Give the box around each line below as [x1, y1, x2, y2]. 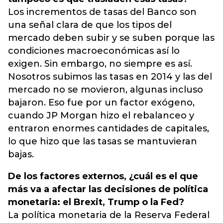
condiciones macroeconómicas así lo [8, 45, 180, 56]
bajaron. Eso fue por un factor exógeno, [8, 97, 195, 108]
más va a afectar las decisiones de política [8, 184, 208, 195]
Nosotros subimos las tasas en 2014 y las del [8, 71, 212, 82]
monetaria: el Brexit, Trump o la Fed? [8, 197, 184, 208]
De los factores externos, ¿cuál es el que [8, 171, 198, 182]
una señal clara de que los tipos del [8, 19, 172, 30]
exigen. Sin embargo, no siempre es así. [8, 58, 192, 69]
